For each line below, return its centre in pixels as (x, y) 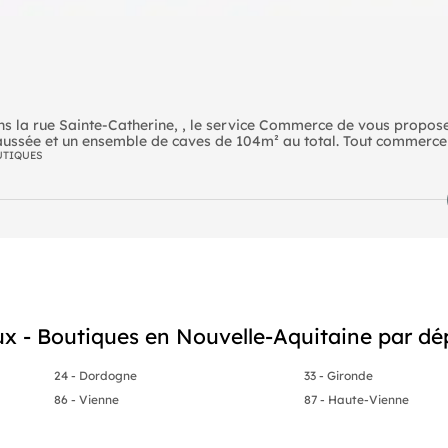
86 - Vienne (86, 399)
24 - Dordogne (95, 375)
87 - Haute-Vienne (357, 399)
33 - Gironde (339, 375)
